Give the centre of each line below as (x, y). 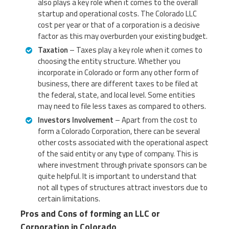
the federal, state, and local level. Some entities (117, 95)
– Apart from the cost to (155, 120)
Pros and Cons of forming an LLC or (90, 213)
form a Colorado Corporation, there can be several (119, 131)
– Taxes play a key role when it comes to (135, 50)
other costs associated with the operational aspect (123, 142)
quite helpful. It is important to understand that (117, 176)
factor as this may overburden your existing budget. (123, 36)
